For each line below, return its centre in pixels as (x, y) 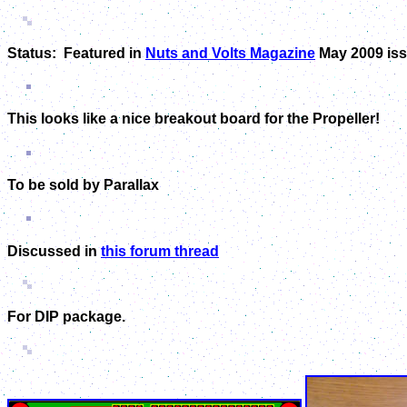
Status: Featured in (76, 53)
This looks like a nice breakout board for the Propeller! (194, 119)
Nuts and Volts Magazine (230, 53)
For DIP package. (66, 317)
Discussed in (54, 251)
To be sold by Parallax (83, 184)
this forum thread (160, 251)
